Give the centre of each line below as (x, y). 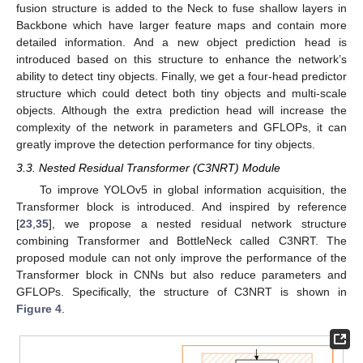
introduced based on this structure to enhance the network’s (181, 60)
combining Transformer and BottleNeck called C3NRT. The (181, 240)
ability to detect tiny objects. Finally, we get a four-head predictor (181, 77)
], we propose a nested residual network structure (198, 223)
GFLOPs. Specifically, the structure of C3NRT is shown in (181, 291)
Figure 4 (39, 308)
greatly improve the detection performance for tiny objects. (166, 145)
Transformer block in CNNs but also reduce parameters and (181, 274)
